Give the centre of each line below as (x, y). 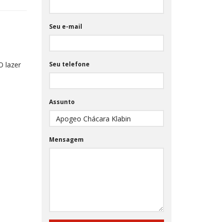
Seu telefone (69, 64)
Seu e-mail (65, 27)
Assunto (62, 102)
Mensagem (66, 139)
